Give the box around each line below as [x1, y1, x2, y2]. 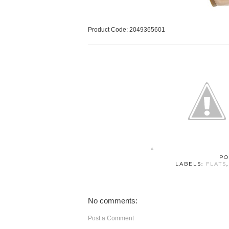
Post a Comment [88, 215, 134, 222]
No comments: [88, 196, 138, 205]
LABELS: [175, 161, 206, 167]
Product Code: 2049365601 [88, 26, 165, 33]
